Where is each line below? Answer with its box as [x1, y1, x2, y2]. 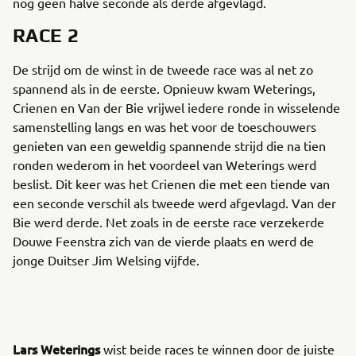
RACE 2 [13, 25, 79, 46]
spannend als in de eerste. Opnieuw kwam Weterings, [13, 80, 315, 96]
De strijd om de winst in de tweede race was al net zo [13, 61, 313, 77]
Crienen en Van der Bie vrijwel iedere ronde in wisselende [13, 99, 340, 115]
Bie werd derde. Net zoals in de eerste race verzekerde [13, 214, 324, 230]
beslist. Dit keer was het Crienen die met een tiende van [13, 176, 330, 192]
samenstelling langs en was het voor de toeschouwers [13, 118, 316, 134]
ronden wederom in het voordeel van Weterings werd [13, 157, 316, 172]
